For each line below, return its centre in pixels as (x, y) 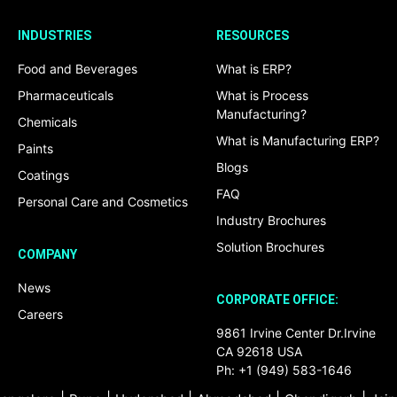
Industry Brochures (271, 221)
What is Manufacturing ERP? (298, 141)
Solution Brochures (270, 247)
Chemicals (47, 122)
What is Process (262, 96)
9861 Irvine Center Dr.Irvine (296, 333)
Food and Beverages (78, 69)
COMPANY (47, 255)
